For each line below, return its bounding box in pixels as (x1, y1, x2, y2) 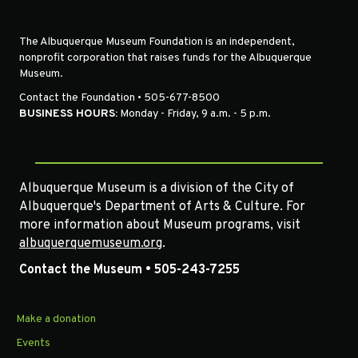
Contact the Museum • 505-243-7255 (19, 261, 240, 278)
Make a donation (16, 312, 96, 326)
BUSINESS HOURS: (19, 106, 117, 121)
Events (16, 336, 50, 350)
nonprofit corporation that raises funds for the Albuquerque (19, 50, 312, 65)
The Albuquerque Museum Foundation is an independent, (19, 34, 295, 49)
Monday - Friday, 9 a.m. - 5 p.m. (117, 106, 271, 121)
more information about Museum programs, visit (19, 217, 300, 233)
